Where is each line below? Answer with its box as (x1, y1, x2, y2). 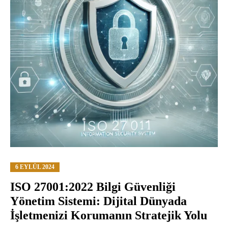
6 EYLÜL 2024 (15, 163, 54, 170)
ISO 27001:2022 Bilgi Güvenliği (10, 180, 176, 193)
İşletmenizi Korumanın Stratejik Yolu (10, 208, 207, 222)
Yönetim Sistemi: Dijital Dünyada (10, 194, 187, 208)
